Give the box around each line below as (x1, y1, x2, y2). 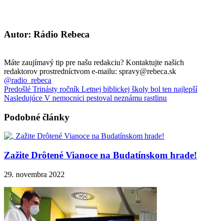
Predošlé (4, 84, 31, 93)
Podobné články (4, 111, 70, 122)
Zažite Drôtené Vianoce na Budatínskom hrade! (4, 149, 197, 160)
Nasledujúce (4, 93, 42, 102)
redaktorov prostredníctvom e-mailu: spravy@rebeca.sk (4, 67, 176, 75)
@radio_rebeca (4, 75, 51, 84)
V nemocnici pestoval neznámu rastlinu (42, 93, 167, 102)
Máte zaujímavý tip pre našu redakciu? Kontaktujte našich (4, 58, 184, 67)
